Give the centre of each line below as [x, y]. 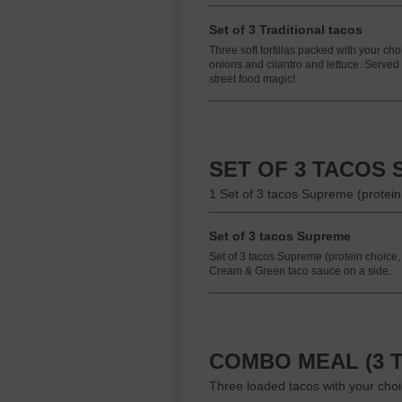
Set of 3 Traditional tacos [286, 30]
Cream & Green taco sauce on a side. [300, 271]
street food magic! [252, 79]
